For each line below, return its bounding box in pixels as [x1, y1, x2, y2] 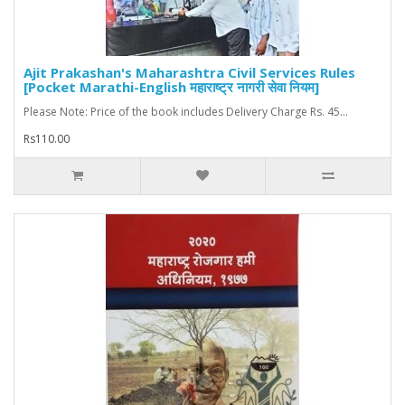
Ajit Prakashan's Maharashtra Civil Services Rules [24, 63, 355, 82]
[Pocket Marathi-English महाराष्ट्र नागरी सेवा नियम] [24, 78, 319, 97]
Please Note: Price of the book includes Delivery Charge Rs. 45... [24, 104, 348, 120]
